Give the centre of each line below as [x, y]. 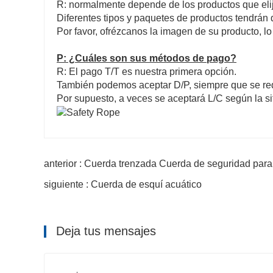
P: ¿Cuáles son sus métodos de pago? [147, 58]
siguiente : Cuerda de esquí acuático [123, 184]
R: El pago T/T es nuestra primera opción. [147, 71]
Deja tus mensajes [104, 231]
